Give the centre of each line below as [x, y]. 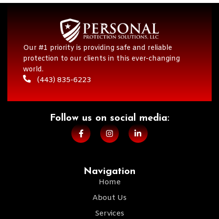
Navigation [109, 171]
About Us [109, 198]
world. [33, 70]
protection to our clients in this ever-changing [101, 59]
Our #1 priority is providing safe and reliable [98, 48]
